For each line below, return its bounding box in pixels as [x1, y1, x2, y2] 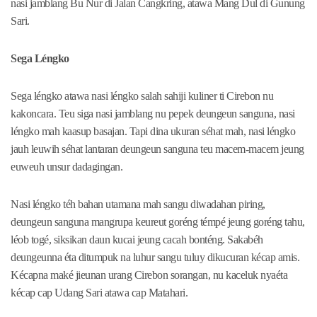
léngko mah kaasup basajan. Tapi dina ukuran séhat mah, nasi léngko [11, 125, 295, 138]
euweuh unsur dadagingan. [11, 161, 122, 173]
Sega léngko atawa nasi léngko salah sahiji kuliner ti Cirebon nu [11, 90, 273, 103]
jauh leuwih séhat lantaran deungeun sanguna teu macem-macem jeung [11, 143, 304, 156]
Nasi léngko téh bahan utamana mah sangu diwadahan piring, [11, 198, 265, 211]
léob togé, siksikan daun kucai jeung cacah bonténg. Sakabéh [11, 234, 263, 246]
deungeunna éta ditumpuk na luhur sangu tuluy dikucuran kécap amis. [11, 251, 299, 264]
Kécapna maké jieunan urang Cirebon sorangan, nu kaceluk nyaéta [11, 269, 287, 282]
